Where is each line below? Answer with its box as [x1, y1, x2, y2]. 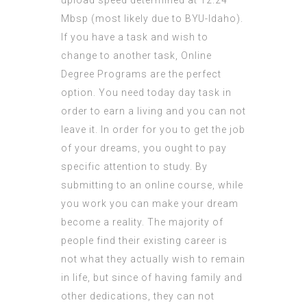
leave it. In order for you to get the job [61, 124, 245, 136]
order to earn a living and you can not [61, 106, 246, 117]
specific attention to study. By [61, 161, 208, 173]
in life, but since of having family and [61, 272, 243, 284]
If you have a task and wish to [61, 32, 208, 43]
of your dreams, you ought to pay [61, 143, 227, 154]
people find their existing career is [61, 235, 228, 247]
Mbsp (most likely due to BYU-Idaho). [61, 13, 243, 25]
